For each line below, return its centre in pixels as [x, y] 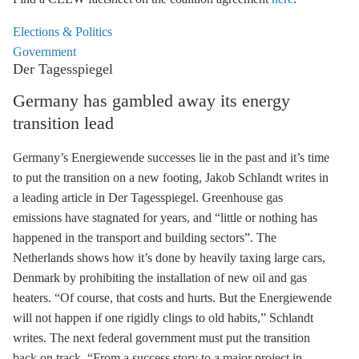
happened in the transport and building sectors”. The [145, 238]
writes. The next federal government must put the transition [161, 338]
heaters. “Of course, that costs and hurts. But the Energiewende [172, 298]
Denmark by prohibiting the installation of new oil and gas [160, 278]
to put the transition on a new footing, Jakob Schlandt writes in [171, 177]
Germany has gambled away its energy [151, 101]
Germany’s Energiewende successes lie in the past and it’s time [171, 157]
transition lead [63, 123]
